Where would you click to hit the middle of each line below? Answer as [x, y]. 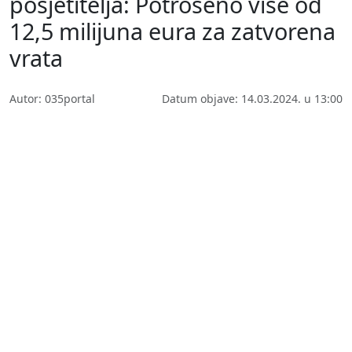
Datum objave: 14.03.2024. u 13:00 [252, 98]
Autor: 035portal [52, 98]
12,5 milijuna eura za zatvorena [172, 31]
